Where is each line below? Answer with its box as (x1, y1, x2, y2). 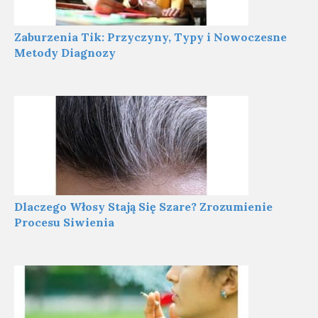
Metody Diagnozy (14, 45, 116, 60)
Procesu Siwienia (14, 215, 114, 229)
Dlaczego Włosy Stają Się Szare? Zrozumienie (14, 199, 273, 214)
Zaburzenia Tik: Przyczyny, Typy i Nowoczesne (14, 30, 287, 44)
